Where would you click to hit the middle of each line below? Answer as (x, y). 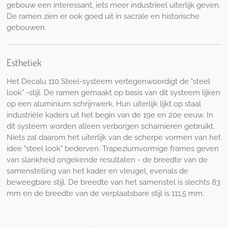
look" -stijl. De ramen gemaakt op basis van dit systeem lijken (113, 92)
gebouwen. (26, 27)
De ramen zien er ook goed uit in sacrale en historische (103, 16)
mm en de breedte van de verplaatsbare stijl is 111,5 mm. (105, 193)
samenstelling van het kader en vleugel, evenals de (97, 171)
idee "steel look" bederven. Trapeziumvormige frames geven (112, 148)
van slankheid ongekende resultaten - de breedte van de (107, 160)
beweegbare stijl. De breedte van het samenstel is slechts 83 (113, 182)
